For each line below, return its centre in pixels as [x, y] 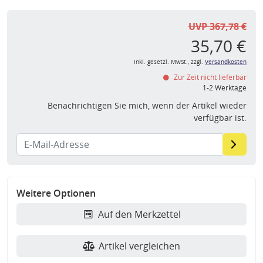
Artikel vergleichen [139, 246]
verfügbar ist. [220, 118]
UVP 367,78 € [218, 27]
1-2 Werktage [225, 88]
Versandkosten [226, 62]
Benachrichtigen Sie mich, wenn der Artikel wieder [147, 106]
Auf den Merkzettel [139, 215]
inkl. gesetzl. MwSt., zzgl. [169, 62]
